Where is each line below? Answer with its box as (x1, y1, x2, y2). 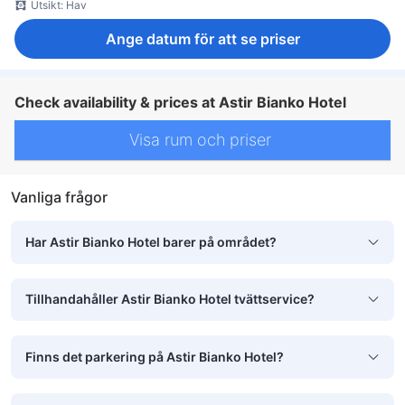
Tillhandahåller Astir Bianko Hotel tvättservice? (25, 291, 315, 307)
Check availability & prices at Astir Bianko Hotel (14, 92, 346, 111)
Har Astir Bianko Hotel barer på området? (25, 233, 277, 250)
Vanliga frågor (11, 187, 108, 206)
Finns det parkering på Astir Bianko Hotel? (25, 348, 284, 364)
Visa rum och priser (129, 130, 276, 150)
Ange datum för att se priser (105, 29, 300, 48)
